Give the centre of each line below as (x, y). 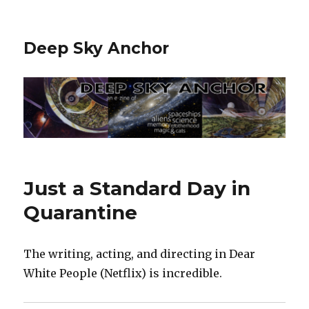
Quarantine (81, 213)
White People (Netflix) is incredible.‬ (123, 273)
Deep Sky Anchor (97, 48)
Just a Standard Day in (137, 189)
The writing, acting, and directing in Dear (140, 254)
